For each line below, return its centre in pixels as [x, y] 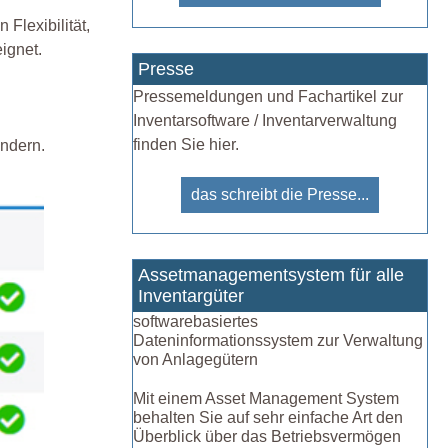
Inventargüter [191, 296]
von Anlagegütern [195, 360]
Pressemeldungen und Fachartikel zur [268, 97]
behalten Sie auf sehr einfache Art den [268, 418]
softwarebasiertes [195, 322]
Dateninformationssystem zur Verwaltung [278, 341]
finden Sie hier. [186, 145]
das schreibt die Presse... [280, 195]
